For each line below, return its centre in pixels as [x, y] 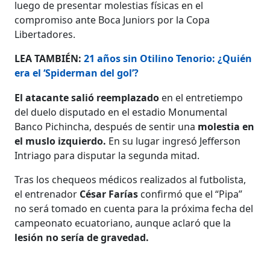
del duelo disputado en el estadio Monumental [121, 112]
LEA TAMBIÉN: [49, 58]
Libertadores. [45, 34]
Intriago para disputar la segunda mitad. [107, 155]
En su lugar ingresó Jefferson [175, 141]
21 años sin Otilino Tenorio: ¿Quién [168, 58]
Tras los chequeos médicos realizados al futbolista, [130, 179]
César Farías [109, 194]
